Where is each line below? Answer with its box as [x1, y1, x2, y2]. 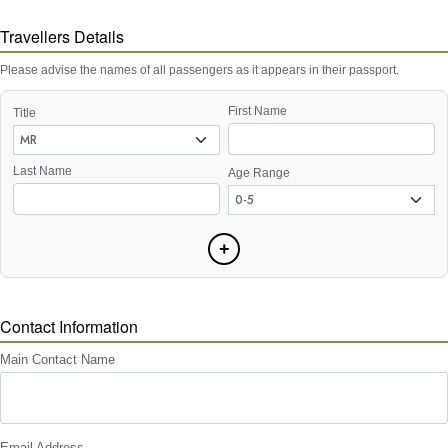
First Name [228, 103, 287, 118]
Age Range [228, 165, 290, 180]
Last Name [13, 163, 72, 178]
